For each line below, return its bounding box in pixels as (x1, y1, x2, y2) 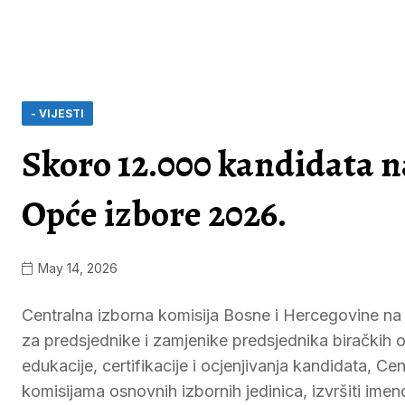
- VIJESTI (31, 107, 84, 120)
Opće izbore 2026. (22, 189, 287, 239)
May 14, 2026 (34, 260, 118, 276)
